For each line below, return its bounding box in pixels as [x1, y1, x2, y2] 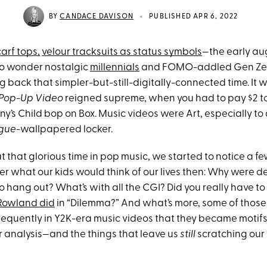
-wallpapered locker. [16, 125, 113, 135]
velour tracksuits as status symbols [42, 47, 202, 57]
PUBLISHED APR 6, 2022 [149, 13, 238, 20]
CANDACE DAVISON [60, 13, 134, 20]
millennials [90, 63, 139, 73]
